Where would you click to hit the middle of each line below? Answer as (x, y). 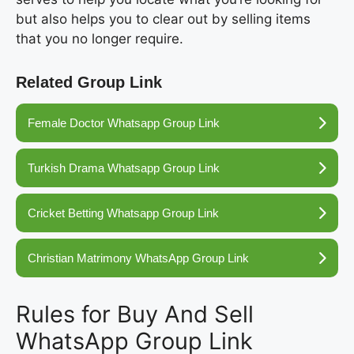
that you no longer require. (100, 39)
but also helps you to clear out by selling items (163, 19)
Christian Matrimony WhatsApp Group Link (138, 258)
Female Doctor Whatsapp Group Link (124, 123)
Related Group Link (89, 83)
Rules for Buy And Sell (135, 314)
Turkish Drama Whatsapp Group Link (124, 168)
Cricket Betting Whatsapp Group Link (123, 213)
